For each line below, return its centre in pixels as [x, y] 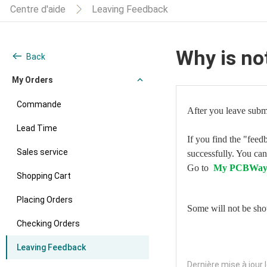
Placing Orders [45, 200]
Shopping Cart [44, 176]
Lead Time [37, 128]
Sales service [42, 152]
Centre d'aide [38, 9]
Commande [39, 104]
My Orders [32, 80]
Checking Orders [48, 223]
